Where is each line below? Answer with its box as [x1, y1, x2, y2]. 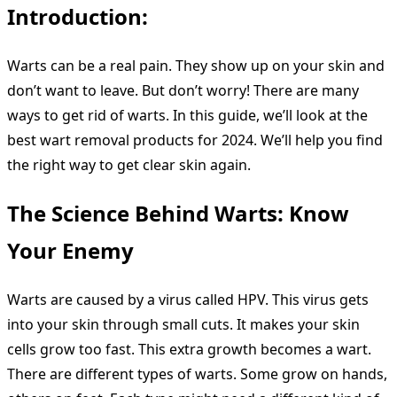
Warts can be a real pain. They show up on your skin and [7, 56, 385, 76]
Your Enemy [7, 236, 134, 266]
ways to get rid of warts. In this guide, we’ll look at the [7, 105, 368, 126]
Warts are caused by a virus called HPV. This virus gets [7, 290, 369, 309]
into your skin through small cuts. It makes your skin [7, 315, 360, 334]
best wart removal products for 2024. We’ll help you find [7, 130, 383, 151]
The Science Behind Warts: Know [7, 198, 349, 229]
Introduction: [7, 2, 153, 32]
